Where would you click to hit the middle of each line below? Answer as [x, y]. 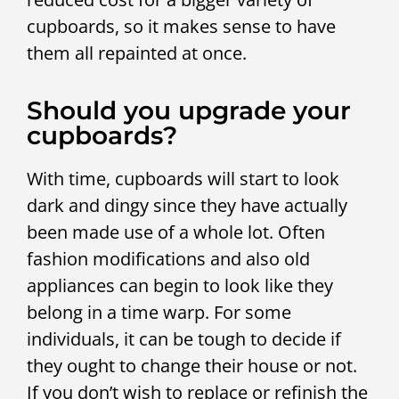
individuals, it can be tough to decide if [184, 338]
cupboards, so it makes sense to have [181, 27]
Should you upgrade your [189, 110]
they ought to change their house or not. [192, 365]
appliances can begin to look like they [180, 285]
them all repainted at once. [137, 53]
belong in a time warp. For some [159, 312]
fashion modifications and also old [168, 258]
